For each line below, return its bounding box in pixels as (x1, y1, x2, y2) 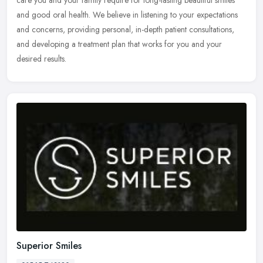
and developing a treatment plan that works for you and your (16, 38, 222, 50)
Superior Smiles (16, 239, 82, 253)
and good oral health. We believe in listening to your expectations (16, 8, 238, 21)
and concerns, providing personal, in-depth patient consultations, (16, 23, 234, 35)
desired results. (16, 52, 66, 65)
